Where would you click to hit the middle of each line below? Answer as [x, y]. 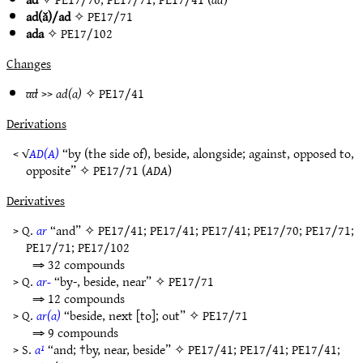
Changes [29, 63]
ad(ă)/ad [48, 16]
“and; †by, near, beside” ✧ [116, 349]
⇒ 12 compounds [79, 298]
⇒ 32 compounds [79, 264]
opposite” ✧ [60, 170]
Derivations [36, 123]
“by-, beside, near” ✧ [110, 281]
